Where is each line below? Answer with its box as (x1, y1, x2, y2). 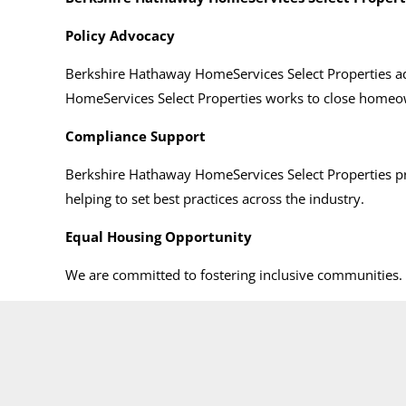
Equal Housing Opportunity (65, 227, 252, 246)
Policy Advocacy (65, 25, 175, 44)
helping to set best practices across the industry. (65, 188, 364, 208)
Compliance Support (65, 126, 206, 145)
